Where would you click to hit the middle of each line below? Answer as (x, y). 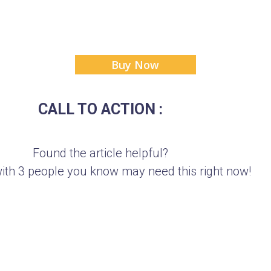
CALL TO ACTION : (101, 109)
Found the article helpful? (101, 153)
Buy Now (135, 65)
